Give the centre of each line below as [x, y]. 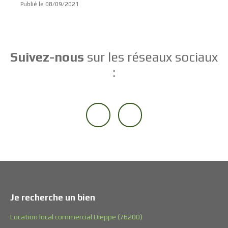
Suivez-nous [47, 57]
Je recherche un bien [53, 197]
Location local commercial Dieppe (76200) [76, 217]
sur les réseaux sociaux [151, 57]
